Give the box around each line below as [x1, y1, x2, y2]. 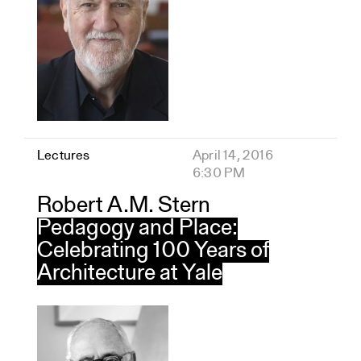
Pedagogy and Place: [37, 217, 238, 240]
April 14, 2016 [193, 148, 273, 163]
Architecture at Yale [37, 262, 222, 285]
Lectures [37, 148, 90, 163]
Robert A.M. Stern [37, 194, 210, 218]
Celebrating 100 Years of [37, 239, 269, 263]
